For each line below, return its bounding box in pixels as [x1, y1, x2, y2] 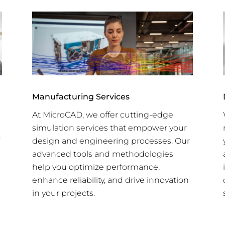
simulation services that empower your [32, 123, 187, 133]
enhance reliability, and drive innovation [32, 175, 189, 185]
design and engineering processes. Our [32, 136, 190, 146]
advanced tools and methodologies [32, 149, 173, 159]
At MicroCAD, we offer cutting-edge [32, 109, 173, 120]
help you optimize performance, [32, 162, 160, 172]
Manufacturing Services [32, 91, 130, 101]
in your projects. [32, 188, 95, 198]
